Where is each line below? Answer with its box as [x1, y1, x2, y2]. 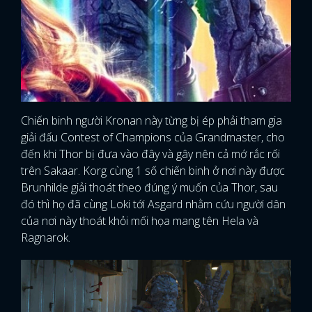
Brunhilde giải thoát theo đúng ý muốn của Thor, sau [21, 180, 278, 196]
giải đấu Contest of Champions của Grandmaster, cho [21, 130, 285, 146]
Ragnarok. [21, 230, 70, 246]
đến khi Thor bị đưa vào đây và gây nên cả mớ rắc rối [21, 146, 280, 162]
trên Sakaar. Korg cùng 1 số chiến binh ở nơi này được [21, 163, 285, 179]
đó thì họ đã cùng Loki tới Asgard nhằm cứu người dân [21, 196, 286, 212]
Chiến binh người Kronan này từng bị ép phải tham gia [21, 113, 282, 129]
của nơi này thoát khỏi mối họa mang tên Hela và [21, 213, 258, 229]
